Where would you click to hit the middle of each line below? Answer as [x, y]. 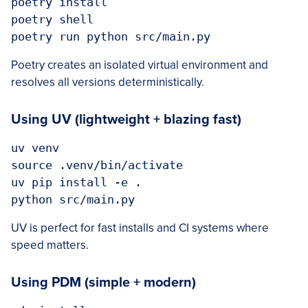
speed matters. [50, 245]
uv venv [35, 148]
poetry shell [52, 19]
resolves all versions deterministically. [108, 82]
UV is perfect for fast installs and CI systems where [140, 228]
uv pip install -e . [76, 182]
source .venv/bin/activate [97, 165]
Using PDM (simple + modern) [103, 283]
